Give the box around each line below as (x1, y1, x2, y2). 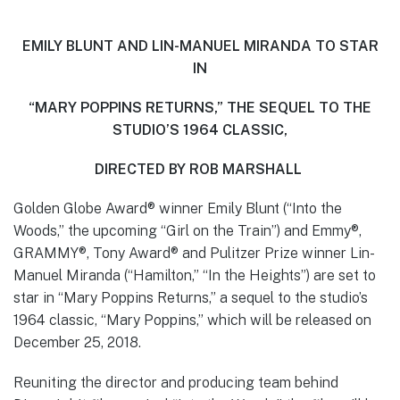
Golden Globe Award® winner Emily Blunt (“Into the (13, 200, 342, 218)
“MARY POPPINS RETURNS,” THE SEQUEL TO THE (29, 98, 371, 116)
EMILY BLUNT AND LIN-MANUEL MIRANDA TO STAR (21, 37, 379, 54)
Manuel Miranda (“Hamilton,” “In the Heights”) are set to (13, 267, 376, 285)
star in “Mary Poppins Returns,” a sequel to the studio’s (13, 289, 368, 307)
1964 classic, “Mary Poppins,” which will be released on (13, 312, 371, 329)
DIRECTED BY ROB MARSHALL (95, 161, 305, 179)
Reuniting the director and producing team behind (13, 373, 338, 391)
